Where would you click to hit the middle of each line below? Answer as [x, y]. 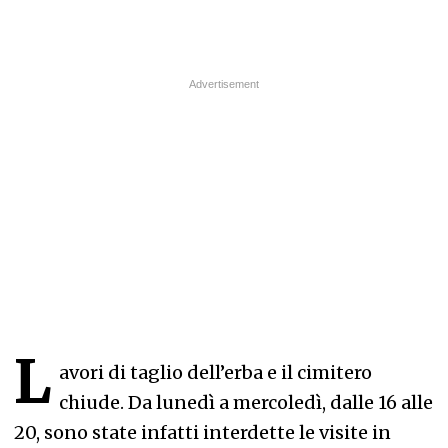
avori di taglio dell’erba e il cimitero [215, 372]
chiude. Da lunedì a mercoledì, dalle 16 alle [246, 402]
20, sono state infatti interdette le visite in [202, 432]
